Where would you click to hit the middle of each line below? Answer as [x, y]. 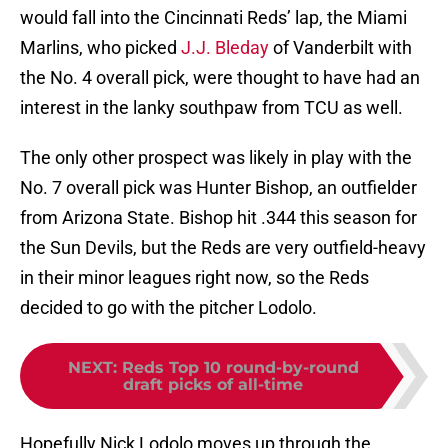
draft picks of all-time [213, 385]
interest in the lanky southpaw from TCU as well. [211, 108]
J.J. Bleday [225, 48]
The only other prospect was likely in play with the [216, 158]
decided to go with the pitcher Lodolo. [168, 308]
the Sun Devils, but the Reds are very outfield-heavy [223, 248]
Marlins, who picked [100, 48]
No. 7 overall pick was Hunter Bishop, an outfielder [218, 188]
